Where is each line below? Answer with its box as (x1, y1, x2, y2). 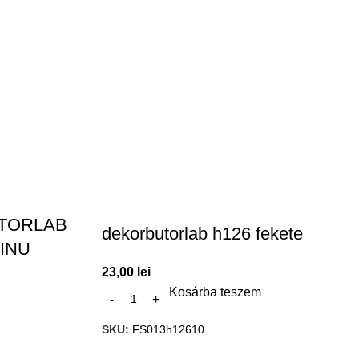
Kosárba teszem (169, 285, 261, 300)
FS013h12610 (132, 323, 204, 337)
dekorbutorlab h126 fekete (102, 224, 303, 244)
